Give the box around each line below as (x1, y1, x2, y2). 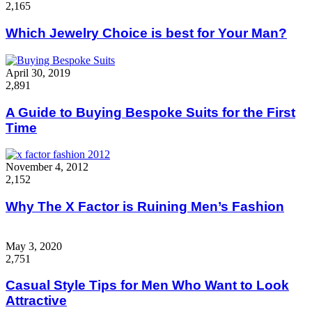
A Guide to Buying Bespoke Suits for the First (6, 104, 295, 120)
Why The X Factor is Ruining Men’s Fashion (6, 199, 284, 214)
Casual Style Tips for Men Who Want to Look (6, 278, 289, 293)
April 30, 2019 (6, 66, 70, 79)
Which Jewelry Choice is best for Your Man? (6, 26, 287, 41)
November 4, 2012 (6, 161, 88, 173)
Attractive (6, 293, 67, 309)
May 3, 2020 (6, 240, 62, 252)
